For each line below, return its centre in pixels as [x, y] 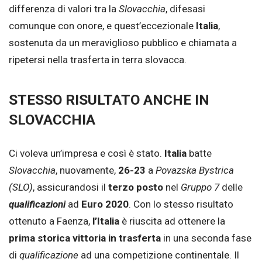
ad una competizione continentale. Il [160, 255]
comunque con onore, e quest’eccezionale [102, 26]
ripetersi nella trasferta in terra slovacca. [98, 60]
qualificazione [50, 255]
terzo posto [136, 187]
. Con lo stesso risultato [181, 204]
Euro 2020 [105, 204]
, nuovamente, [87, 170]
